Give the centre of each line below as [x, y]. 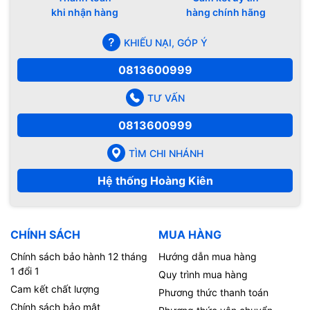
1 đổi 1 [25, 271]
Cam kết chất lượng [55, 289]
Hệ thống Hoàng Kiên [155, 181]
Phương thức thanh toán [213, 293]
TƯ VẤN [166, 98]
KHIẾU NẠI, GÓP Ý [166, 42]
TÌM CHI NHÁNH [166, 153]
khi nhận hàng [84, 12]
